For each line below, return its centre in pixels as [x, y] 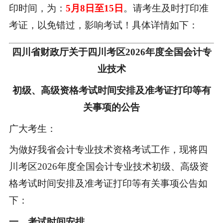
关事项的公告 [111, 107]
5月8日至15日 [94, 8]
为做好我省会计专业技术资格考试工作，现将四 [108, 150]
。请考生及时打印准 [166, 8]
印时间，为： [37, 8]
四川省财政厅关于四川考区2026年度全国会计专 [111, 52]
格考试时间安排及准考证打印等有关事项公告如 [108, 184]
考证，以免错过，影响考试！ [70, 25]
